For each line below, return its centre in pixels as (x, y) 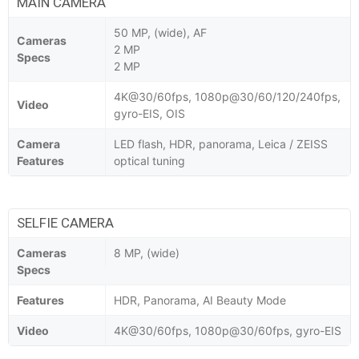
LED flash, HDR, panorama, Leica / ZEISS (221, 143)
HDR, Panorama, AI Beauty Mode (200, 300)
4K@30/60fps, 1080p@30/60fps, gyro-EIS (228, 330)
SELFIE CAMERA (65, 222)
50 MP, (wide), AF (160, 32)
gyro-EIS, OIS (149, 113)
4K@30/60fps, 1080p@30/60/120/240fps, (227, 96)
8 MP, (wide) (147, 252)
